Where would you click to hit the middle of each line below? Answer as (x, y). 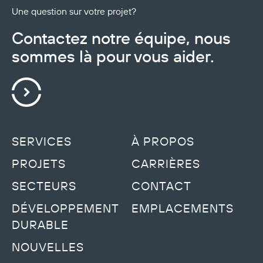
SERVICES (42, 142)
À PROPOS (163, 142)
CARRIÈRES (166, 164)
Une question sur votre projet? (74, 11)
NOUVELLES (48, 247)
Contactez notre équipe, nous (121, 38)
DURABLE (40, 225)
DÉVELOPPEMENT (65, 209)
